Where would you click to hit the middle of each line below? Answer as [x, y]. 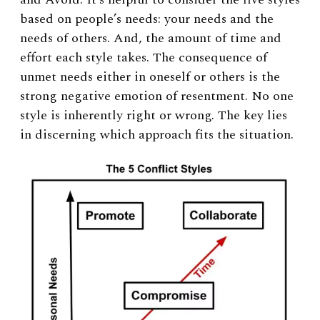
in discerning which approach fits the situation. [157, 134]
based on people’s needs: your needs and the [147, 19]
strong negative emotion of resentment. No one [157, 96]
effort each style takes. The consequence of [144, 57]
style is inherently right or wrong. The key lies [154, 115]
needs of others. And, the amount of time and [151, 38]
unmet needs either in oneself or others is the [150, 76]
